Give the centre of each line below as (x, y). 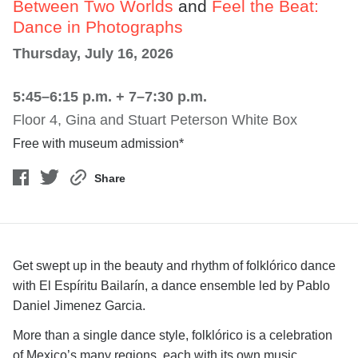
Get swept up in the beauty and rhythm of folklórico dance (174, 266)
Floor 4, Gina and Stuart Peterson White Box (155, 120)
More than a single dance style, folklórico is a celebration (173, 335)
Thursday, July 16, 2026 (93, 54)
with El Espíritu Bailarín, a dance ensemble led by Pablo (171, 286)
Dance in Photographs (98, 27)
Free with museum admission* (98, 143)
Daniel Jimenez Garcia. (79, 306)
